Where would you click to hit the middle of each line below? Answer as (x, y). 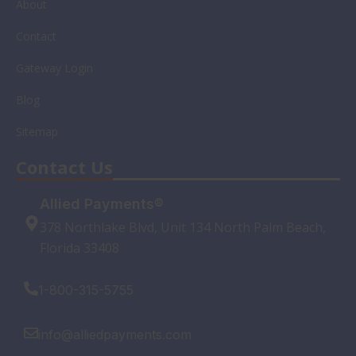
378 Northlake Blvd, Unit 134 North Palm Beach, (183, 227)
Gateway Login (54, 68)
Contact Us (64, 167)
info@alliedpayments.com (115, 335)
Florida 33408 (79, 248)
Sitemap (37, 132)
